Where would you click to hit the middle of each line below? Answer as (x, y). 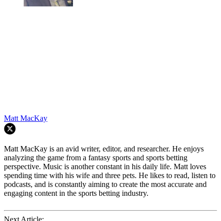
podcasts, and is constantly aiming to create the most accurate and (105, 184)
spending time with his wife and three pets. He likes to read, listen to (110, 175)
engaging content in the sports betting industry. (76, 193)
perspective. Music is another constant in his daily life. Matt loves (105, 166)
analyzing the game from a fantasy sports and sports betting (96, 157)
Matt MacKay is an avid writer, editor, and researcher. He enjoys (104, 148)
